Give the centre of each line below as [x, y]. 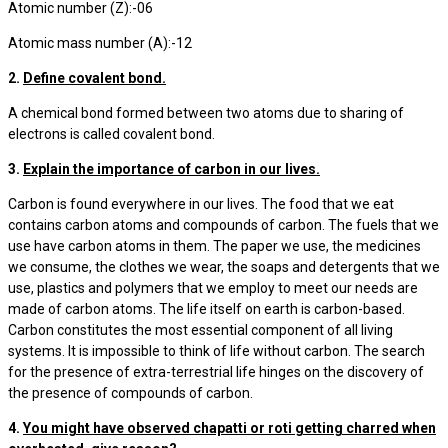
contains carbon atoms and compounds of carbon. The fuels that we [223, 225]
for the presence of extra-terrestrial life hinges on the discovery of [216, 372]
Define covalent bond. [94, 78]
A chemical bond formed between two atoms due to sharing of [206, 113]
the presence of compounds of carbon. [130, 393]
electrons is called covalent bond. [111, 134]
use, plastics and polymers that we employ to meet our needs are [213, 288]
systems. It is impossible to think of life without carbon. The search [216, 351]
